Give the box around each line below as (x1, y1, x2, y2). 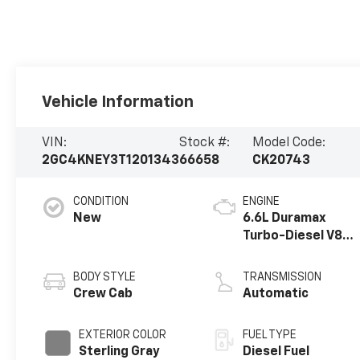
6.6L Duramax (243, 212, 327, 226)
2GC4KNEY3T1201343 (42, 154, 180, 168)
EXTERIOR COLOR (79, 329, 167, 342)
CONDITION (73, 196, 129, 208)
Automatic (243, 288, 309, 301)
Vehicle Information (42, 93, 194, 110)
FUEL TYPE (243, 329, 297, 342)
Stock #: (179, 137, 231, 150)
